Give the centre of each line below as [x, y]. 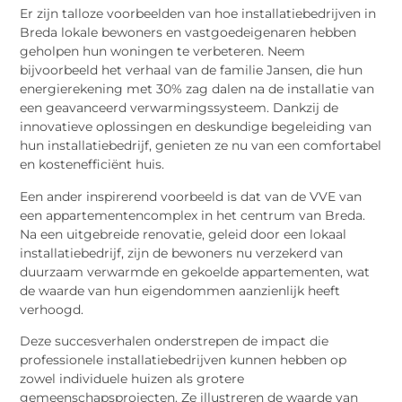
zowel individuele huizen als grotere [132, 379]
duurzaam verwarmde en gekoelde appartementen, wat [195, 271]
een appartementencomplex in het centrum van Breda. [193, 215]
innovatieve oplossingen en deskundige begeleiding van [196, 127]
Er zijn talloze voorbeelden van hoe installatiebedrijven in [198, 14]
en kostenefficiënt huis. [92, 165]
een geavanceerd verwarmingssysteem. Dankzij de [179, 108]
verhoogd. [52, 309]
